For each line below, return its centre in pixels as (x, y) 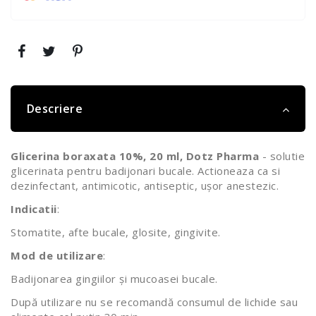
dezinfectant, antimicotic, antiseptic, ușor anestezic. (145, 185)
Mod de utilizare (57, 255)
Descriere (54, 108)
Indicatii (34, 208)
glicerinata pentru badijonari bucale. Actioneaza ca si (145, 170)
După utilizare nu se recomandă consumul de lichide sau (154, 302)
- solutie (283, 156)
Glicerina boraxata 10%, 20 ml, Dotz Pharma (136, 156)
